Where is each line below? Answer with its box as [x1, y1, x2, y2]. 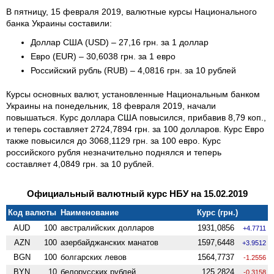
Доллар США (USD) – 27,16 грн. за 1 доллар [31, 37, 209, 47]
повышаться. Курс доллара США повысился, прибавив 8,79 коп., [6, 112, 266, 122]
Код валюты [8, 207, 57, 217]
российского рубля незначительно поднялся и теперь [6, 147, 221, 157]
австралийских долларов [61, 223, 155, 232]
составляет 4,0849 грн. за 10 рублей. [6, 158, 154, 169]
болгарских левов [61, 252, 127, 262]
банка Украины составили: [6, 18, 112, 28]
